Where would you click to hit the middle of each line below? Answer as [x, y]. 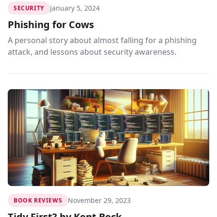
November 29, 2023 [100, 200]
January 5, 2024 [75, 8]
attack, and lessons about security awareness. [92, 52]
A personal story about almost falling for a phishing [102, 40]
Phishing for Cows [51, 24]
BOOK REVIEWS [38, 200]
